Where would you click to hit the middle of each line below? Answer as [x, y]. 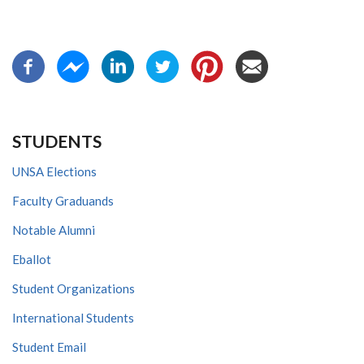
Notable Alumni [54, 230]
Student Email [49, 347]
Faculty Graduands [63, 201]
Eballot [32, 260]
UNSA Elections [54, 172]
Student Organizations [74, 289]
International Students [73, 318]
